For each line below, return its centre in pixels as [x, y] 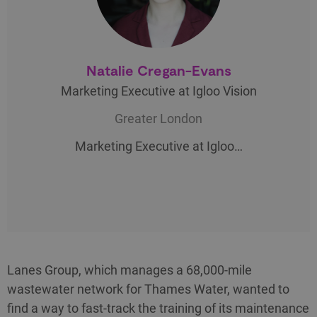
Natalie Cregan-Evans [158, 70]
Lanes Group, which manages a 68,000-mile [129, 270]
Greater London [158, 119]
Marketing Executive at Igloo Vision [158, 91]
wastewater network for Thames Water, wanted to [148, 289]
